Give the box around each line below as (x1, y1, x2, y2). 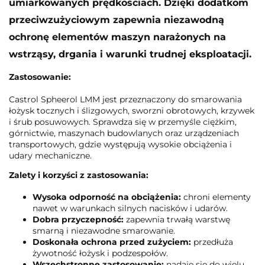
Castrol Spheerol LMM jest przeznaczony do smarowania (9, 93, 242, 105)
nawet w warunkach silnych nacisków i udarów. (33, 202, 228, 214)
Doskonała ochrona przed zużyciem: (33, 236, 191, 247)
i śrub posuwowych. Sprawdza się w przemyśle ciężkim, (9, 116, 237, 127)
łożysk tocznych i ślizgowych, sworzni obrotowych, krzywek (9, 105, 254, 116)
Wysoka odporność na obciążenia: (33, 191, 181, 202)
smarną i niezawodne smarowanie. (33, 225, 175, 236)
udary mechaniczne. (9, 150, 92, 161)
